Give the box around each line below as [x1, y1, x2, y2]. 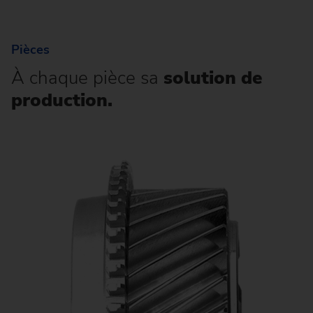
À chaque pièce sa [11, 66, 163, 91]
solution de [163, 66, 262, 91]
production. [11, 88, 112, 113]
